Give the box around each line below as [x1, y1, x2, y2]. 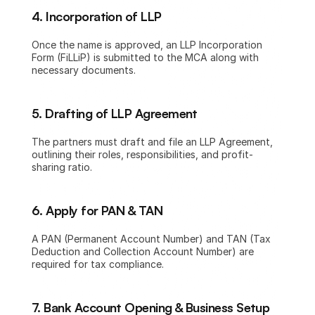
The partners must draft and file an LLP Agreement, [32, 136, 273, 148]
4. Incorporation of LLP [32, 8, 162, 24]
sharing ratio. [32, 161, 92, 173]
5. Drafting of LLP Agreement [32, 105, 198, 121]
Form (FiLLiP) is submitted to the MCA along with [32, 51, 259, 63]
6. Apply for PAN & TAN [32, 202, 163, 218]
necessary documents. [32, 64, 136, 76]
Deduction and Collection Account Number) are [32, 245, 254, 257]
